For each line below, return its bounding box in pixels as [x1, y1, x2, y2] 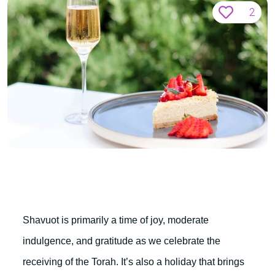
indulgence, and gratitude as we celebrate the [23, 236, 220, 246]
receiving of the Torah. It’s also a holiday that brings [23, 257, 244, 267]
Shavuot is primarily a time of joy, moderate [23, 215, 209, 225]
